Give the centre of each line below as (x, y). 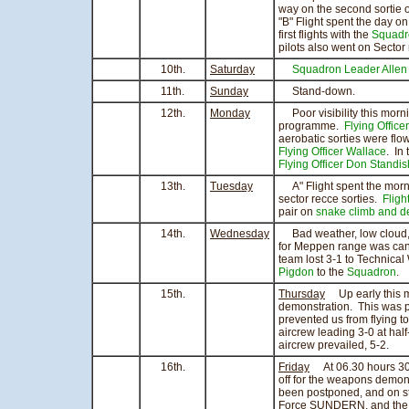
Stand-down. (317, 91)
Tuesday (231, 186)
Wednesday (240, 234)
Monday (230, 113)
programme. (311, 126)
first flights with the (325, 35)
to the (330, 272)
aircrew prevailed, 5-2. (334, 345)
